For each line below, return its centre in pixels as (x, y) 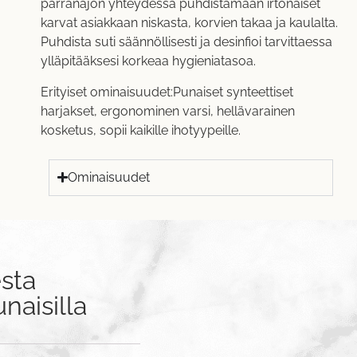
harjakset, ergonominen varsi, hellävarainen (167, 111)
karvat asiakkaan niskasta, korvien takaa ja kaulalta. (189, 23)
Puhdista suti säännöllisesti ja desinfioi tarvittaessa (186, 42)
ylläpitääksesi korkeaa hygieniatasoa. (148, 61)
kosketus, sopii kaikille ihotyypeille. (140, 130)
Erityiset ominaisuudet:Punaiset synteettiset (167, 92)
